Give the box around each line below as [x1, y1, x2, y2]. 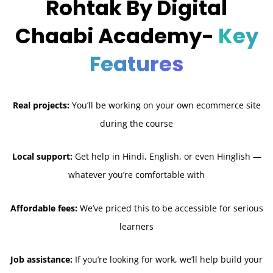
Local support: [12, 151, 73, 163]
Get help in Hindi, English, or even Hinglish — [72, 151, 261, 163]
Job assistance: [10, 253, 73, 266]
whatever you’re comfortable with [68, 169, 205, 181]
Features [89, 49, 184, 79]
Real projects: [12, 99, 69, 111]
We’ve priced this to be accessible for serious [77, 202, 263, 214]
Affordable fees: [10, 202, 77, 214]
